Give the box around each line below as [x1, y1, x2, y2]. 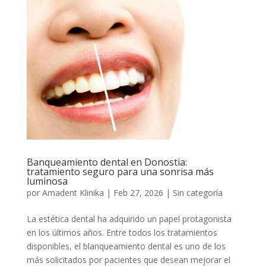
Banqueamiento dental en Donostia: [26, 155, 187, 169]
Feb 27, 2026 [113, 186, 163, 198]
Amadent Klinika [42, 186, 104, 198]
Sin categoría [172, 186, 223, 198]
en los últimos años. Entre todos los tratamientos [26, 226, 217, 238]
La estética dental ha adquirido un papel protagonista [26, 213, 232, 224]
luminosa [26, 174, 68, 188]
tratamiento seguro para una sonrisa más [26, 164, 214, 178]
